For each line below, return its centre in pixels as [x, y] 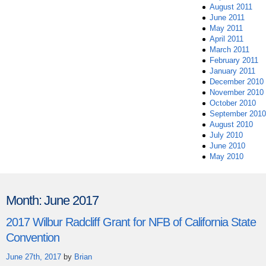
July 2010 [226, 135]
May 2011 [226, 28]
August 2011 [231, 7]
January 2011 [232, 71]
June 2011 [227, 18]
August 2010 [231, 125]
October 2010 [233, 103]
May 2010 [227, 157]
